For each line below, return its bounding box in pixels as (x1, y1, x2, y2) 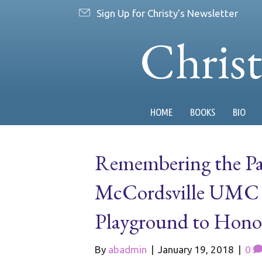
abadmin (108, 244, 147, 255)
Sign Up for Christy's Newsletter (96, 7, 238, 19)
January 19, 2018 (158, 244, 234, 255)
